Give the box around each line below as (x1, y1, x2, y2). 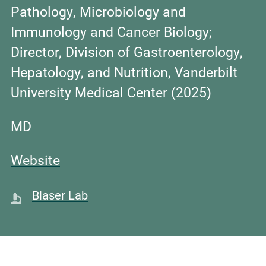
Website (11, 151, 60, 169)
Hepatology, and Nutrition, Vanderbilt (11, 63, 237, 81)
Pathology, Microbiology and (11, 2, 186, 21)
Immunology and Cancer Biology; (11, 23, 212, 41)
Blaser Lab (32, 187, 88, 203)
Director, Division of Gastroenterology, (11, 43, 243, 61)
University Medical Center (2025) (11, 83, 211, 102)
